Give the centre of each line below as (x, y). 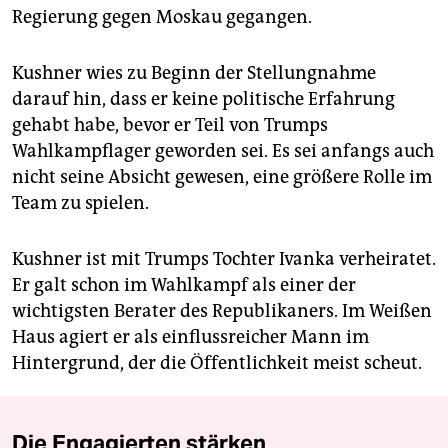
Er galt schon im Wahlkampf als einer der (184, 284)
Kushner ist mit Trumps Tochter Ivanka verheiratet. (224, 258)
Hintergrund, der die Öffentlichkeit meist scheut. (217, 362)
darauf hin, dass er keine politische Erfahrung (203, 98)
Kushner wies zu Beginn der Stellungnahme (194, 72)
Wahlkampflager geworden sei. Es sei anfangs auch (223, 150)
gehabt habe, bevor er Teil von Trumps (170, 124)
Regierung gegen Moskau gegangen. (162, 16)
